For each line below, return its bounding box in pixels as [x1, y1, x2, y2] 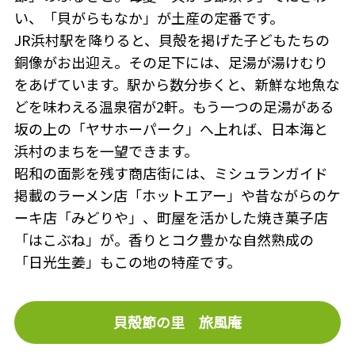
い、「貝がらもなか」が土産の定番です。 [13, 7, 284, 29]
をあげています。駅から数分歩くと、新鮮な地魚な [13, 74, 340, 95]
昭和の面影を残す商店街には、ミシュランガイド [13, 162, 328, 184]
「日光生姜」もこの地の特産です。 [13, 251, 241, 273]
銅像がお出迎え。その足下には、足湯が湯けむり [13, 52, 328, 73]
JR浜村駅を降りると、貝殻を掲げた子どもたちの [13, 29, 330, 51]
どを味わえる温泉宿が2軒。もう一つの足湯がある [13, 96, 334, 117]
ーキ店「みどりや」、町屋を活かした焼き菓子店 [13, 207, 328, 228]
